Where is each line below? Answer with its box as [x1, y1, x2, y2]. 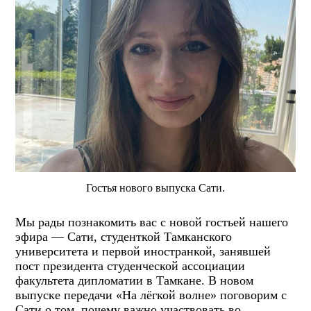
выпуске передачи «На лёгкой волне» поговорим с [15, 287, 287, 302]
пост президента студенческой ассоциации [15, 258, 246, 273]
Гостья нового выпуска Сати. [86, 181, 226, 194]
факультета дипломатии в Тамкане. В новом [15, 273, 254, 287]
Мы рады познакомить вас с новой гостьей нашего [15, 215, 289, 229]
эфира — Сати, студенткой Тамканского [15, 229, 233, 244]
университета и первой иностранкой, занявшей [15, 244, 271, 258]
